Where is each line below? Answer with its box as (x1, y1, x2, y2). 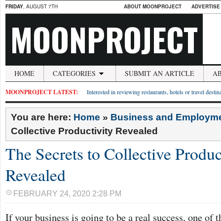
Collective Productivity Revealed (11, 126, 158, 136)
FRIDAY (5, 3, 23, 10)
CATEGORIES (53, 69, 96, 78)
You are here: (11, 112, 74, 122)
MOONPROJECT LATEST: (5, 88, 78, 96)
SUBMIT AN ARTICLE (125, 69, 194, 78)
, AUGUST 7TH (23, 3, 58, 10)
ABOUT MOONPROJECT (124, 3, 182, 10)
